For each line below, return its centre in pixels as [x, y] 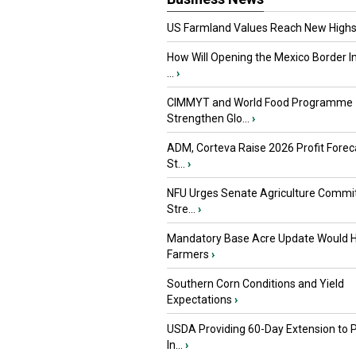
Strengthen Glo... [208, 118]
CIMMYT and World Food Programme [260, 103]
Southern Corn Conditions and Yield [255, 284]
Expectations [199, 300]
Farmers [188, 254]
